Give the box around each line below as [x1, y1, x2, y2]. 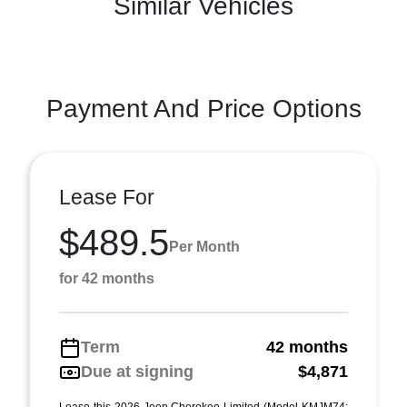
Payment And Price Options [45, 94, 362, 123]
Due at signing [81, 362, 194, 381]
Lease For [59, 185, 154, 209]
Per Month [169, 238, 240, 254]
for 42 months [59, 271, 154, 286]
